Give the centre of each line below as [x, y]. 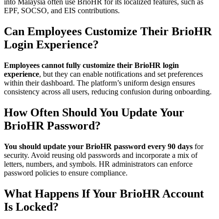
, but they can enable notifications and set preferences [121, 74]
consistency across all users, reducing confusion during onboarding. [108, 91]
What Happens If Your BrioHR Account [104, 193]
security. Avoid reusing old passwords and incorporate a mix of [101, 155]
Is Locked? [31, 207]
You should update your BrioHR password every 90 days [98, 146]
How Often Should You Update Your [94, 112]
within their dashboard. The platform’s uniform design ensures [99, 83]
